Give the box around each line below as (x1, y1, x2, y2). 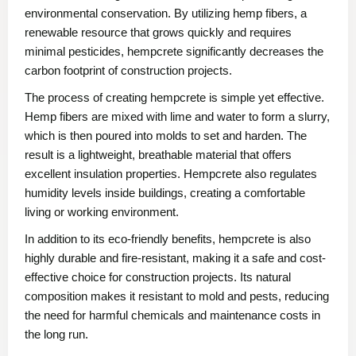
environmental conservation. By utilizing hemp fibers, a (25, 6, 307, 20)
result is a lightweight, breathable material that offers (25, 147, 292, 161)
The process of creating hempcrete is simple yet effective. (25, 90, 324, 104)
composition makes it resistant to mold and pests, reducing (25, 288, 329, 303)
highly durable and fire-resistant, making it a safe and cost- (25, 250, 326, 265)
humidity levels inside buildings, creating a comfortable (25, 185, 305, 199)
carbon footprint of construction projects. (25, 63, 232, 77)
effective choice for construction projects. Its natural (25, 269, 291, 284)
